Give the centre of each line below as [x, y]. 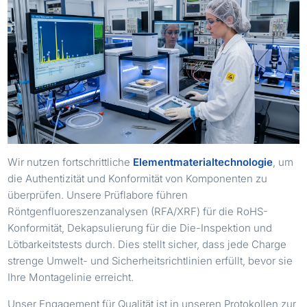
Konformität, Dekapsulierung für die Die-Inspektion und [140, 228]
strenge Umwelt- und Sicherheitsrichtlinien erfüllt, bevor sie [150, 260]
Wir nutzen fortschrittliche [71, 162]
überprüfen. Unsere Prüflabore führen [98, 195]
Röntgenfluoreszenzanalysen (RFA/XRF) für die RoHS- [138, 211]
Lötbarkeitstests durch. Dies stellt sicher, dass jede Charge [147, 244]
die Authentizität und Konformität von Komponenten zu [138, 178]
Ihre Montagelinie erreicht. [71, 277]
